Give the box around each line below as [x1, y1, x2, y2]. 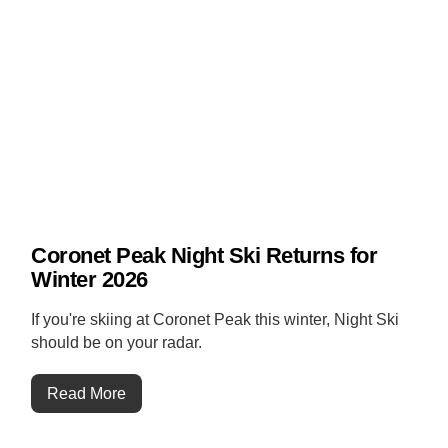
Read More [47, 384, 127, 402]
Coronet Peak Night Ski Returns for [31, 243, 378, 269]
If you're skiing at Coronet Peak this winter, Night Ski [31, 311, 400, 329]
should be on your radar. [31, 334, 203, 352]
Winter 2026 [31, 267, 148, 293]
